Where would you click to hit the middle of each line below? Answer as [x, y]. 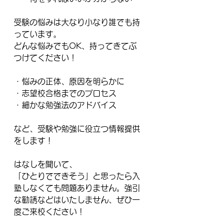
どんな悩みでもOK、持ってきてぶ [75, 46]
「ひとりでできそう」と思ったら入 [77, 176]
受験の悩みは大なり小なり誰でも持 [77, 22]
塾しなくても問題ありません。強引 [77, 188]
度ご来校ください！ [49, 212]
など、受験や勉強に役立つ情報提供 [77, 129]
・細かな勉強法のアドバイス [65, 105]
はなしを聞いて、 [45, 164]
